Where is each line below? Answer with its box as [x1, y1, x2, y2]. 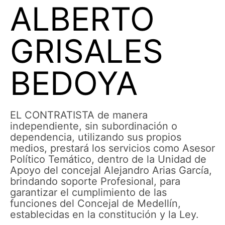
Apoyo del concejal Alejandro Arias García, [10, 164, 212, 176]
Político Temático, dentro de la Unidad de [10, 153, 206, 165]
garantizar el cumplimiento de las [10, 186, 167, 198]
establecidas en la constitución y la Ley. [10, 208, 199, 220]
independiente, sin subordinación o [10, 120, 177, 132]
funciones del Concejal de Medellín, [10, 197, 181, 209]
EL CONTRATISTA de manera [10, 109, 148, 121]
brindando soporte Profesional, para [10, 175, 180, 187]
